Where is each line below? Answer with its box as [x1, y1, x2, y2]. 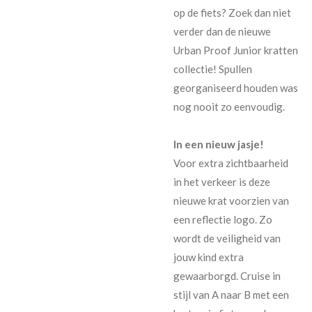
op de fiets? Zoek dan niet [173, 6, 291, 19]
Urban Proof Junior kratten [173, 43, 298, 56]
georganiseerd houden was [173, 81, 298, 94]
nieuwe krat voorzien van [173, 194, 289, 207]
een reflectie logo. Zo [173, 212, 272, 226]
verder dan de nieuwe [173, 24, 271, 38]
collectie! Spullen [173, 62, 252, 75]
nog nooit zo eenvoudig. [173, 100, 285, 113]
